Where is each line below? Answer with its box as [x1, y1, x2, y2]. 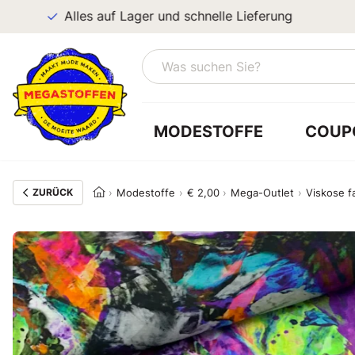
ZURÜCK [32, 186, 73, 198]
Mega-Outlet [231, 186, 295, 199]
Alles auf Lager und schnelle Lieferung [42, 9, 271, 24]
